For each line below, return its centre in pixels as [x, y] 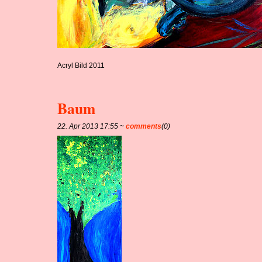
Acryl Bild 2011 [81, 65]
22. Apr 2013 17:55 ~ [92, 126]
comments [144, 126]
